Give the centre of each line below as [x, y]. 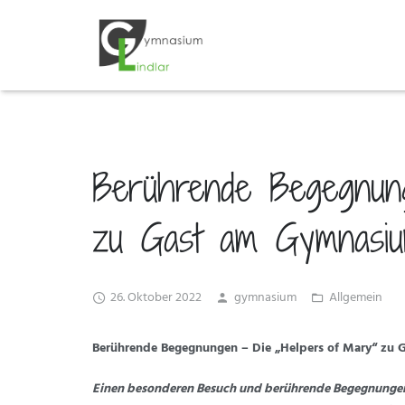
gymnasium [265, 298]
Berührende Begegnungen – [172, 348]
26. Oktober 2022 [156, 298]
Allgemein [356, 298]
